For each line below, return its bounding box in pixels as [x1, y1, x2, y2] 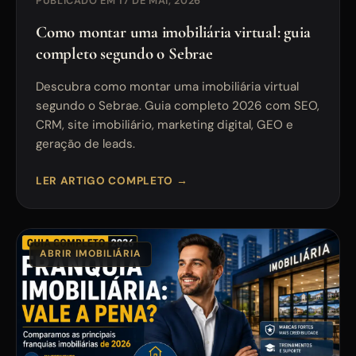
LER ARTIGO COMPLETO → [36, 173, 188, 188]
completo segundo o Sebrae [36, 43, 213, 64]
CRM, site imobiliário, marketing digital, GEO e [36, 116, 293, 133]
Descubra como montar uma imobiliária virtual [36, 78, 299, 95]
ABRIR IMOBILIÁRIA [40, 247, 142, 261]
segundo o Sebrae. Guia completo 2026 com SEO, [36, 97, 319, 114]
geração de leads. [36, 135, 135, 152]
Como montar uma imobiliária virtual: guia [36, 21, 311, 42]
